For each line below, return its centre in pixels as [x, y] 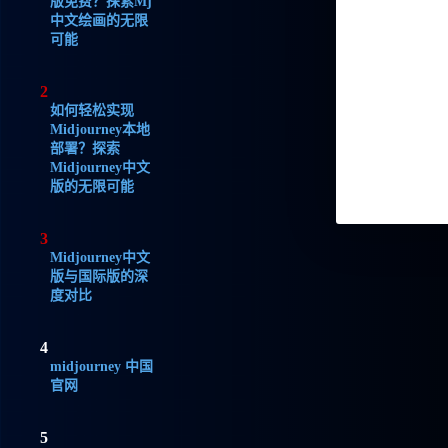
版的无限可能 [92, 186]
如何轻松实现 [92, 110]
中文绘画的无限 [99, 20]
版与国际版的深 [99, 276]
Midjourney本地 [100, 129]
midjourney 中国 [102, 366]
